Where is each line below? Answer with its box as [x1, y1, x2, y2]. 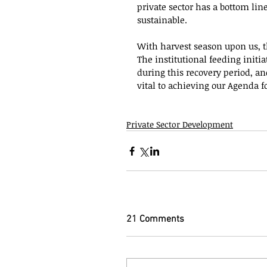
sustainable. [137, 14, 187, 26]
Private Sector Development [126, 119, 233, 130]
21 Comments [126, 213, 184, 225]
